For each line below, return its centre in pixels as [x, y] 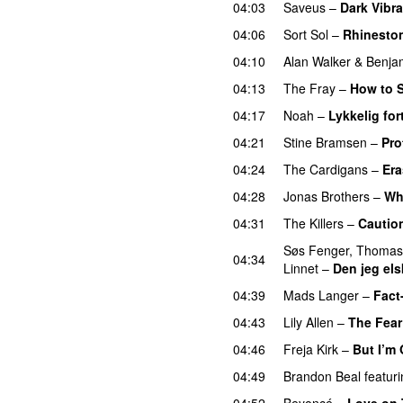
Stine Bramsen [325, 142]
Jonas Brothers [327, 196]
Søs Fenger [316, 250]
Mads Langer [321, 295]
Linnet [301, 268]
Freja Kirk [311, 349]
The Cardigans [326, 169]
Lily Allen [309, 322]
